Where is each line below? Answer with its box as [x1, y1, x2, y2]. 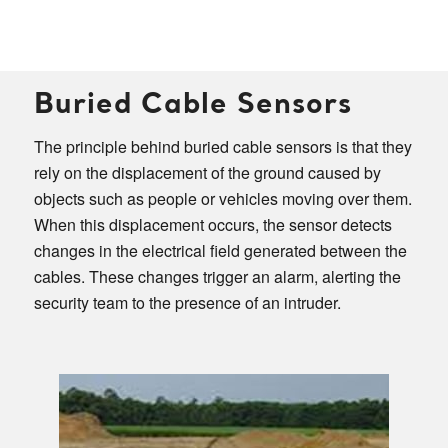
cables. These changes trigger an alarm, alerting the [33, 265, 401, 289]
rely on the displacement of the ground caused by [33, 161, 381, 185]
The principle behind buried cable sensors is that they [33, 135, 412, 159]
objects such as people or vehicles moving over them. [33, 187, 412, 211]
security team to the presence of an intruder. [33, 291, 341, 315]
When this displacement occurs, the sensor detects [33, 213, 392, 237]
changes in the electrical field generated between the [33, 239, 407, 263]
